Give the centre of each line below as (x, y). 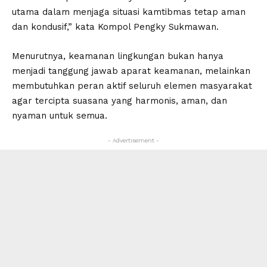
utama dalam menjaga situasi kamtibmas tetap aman (129, 12)
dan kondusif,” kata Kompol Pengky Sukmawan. (115, 27)
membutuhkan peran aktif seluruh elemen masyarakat (132, 86)
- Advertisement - (133, 141)
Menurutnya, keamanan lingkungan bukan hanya (118, 56)
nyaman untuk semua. (60, 116)
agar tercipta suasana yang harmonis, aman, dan (119, 101)
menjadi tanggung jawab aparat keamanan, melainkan (131, 71)
